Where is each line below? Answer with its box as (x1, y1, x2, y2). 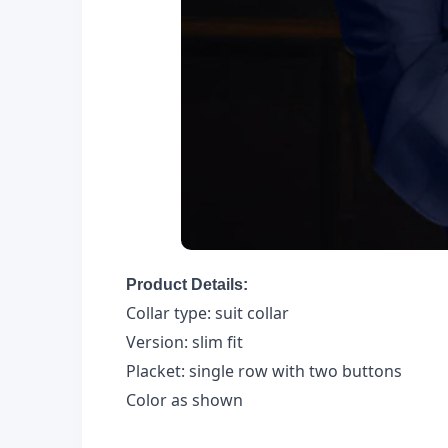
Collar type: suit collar (126, 301, 289, 324)
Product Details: (126, 275, 248, 293)
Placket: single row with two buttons (126, 359, 402, 382)
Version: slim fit (126, 330, 243, 353)
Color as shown (126, 388, 243, 411)
